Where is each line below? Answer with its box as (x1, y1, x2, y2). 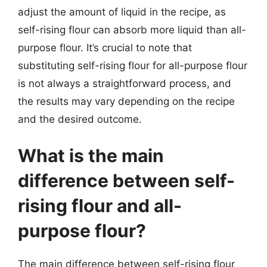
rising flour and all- (18, 195, 182, 216)
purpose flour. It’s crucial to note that (18, 41, 192, 54)
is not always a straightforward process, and (18, 77, 231, 89)
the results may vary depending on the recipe (18, 95, 235, 107)
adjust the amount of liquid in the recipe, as (18, 5, 226, 18)
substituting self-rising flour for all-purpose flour (18, 59, 247, 72)
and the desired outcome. (18, 113, 142, 125)
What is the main (18, 145, 164, 166)
